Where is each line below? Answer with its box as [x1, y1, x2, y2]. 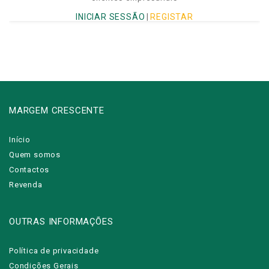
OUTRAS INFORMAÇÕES [9, 216, 113, 227]
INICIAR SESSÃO [76, 11, 145, 22]
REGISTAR [150, 11, 193, 22]
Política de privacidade [9, 246, 99, 255]
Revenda [9, 180, 43, 189]
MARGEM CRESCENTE [9, 104, 104, 116]
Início [9, 134, 31, 144]
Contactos [9, 165, 50, 174]
